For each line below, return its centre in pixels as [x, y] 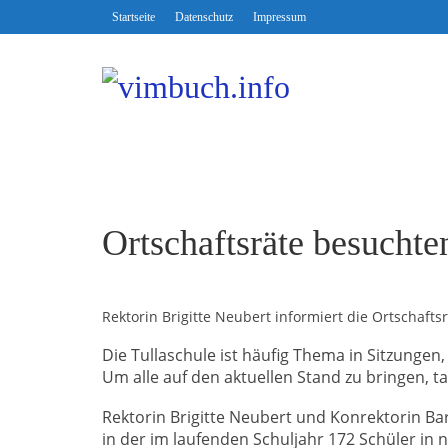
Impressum [279, 17]
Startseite [133, 17]
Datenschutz [204, 17]
